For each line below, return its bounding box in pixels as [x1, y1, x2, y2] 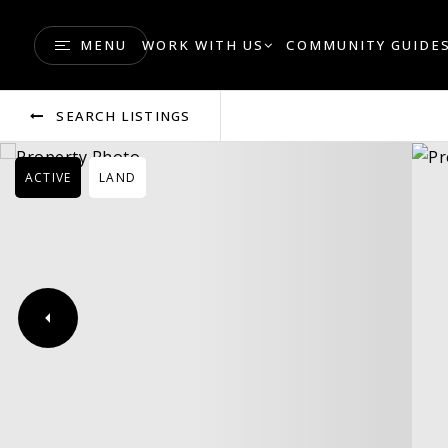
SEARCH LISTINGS [56, 107, 191, 125]
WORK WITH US [141, 35, 264, 54]
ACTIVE [25, 169, 72, 186]
